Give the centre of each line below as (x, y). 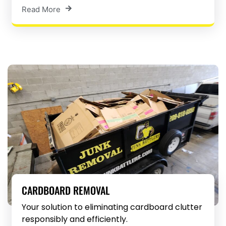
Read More (41, 9)
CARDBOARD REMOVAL (66, 190)
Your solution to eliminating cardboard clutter (112, 207)
